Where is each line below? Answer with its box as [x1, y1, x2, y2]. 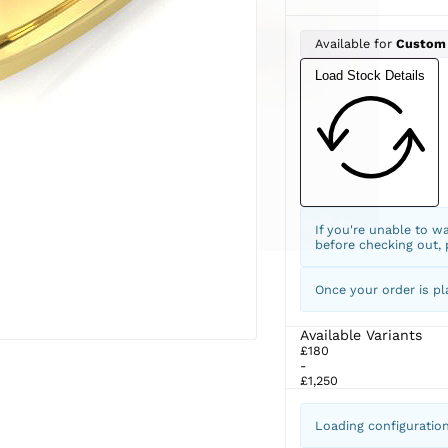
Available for [314, 36, 396, 52]
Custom [395, 36, 446, 52]
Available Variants [299, 326, 422, 343]
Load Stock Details [314, 68, 425, 84]
